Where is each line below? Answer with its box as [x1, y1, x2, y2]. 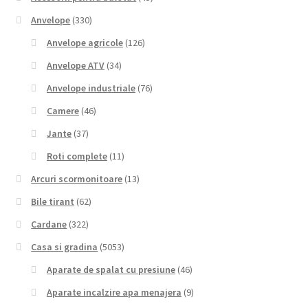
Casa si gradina [31, 241, 98, 254]
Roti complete [46, 150, 107, 163]
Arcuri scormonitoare [31, 173, 123, 186]
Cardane [31, 218, 67, 231]
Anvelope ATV [46, 59, 104, 72]
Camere [46, 104, 79, 118]
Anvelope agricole [46, 36, 123, 49]
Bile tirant [31, 195, 75, 208]
